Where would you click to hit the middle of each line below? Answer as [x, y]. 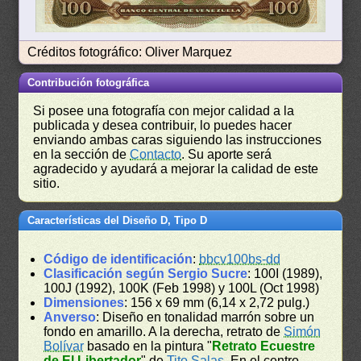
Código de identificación [118, 259]
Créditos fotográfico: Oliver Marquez [130, 52]
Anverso [70, 317]
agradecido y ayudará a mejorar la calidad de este [176, 169]
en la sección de [82, 155]
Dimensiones [84, 303]
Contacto [156, 155]
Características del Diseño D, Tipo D [118, 221]
